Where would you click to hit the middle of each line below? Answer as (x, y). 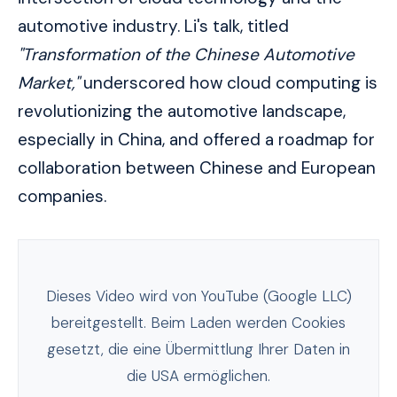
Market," (48, 83)
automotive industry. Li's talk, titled (153, 27)
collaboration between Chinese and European (197, 168)
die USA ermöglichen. (198, 376)
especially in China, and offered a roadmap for (196, 140)
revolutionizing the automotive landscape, (182, 112)
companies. (62, 197)
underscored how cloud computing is (228, 83)
